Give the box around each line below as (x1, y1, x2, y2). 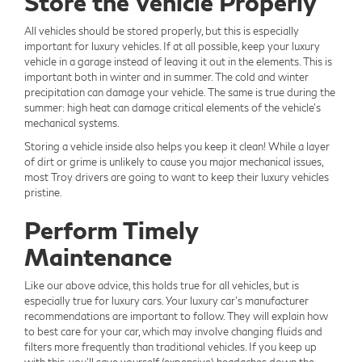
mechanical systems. (24, 116, 120, 130)
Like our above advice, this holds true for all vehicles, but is (24, 279, 299, 293)
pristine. (24, 186, 62, 200)
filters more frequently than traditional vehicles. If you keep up (24, 340, 317, 354)
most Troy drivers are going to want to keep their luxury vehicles (24, 170, 329, 184)
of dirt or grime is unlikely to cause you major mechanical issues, (24, 155, 323, 169)
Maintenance (24, 242, 172, 271)
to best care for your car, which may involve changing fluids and (24, 325, 322, 339)
